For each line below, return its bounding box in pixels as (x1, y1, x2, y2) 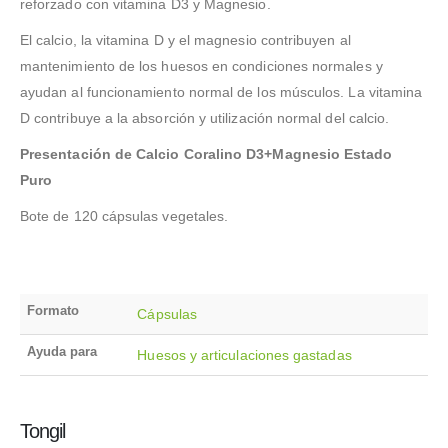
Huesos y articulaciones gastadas (137, 347, 352, 364)
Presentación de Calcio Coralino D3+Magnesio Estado (20, 146, 393, 163)
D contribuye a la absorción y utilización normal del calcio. (20, 110, 390, 127)
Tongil (20, 420, 65, 443)
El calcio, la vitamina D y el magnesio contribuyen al (20, 32, 351, 49)
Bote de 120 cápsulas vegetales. (20, 208, 229, 225)
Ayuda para (27, 344, 98, 360)
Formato (27, 303, 80, 319)
